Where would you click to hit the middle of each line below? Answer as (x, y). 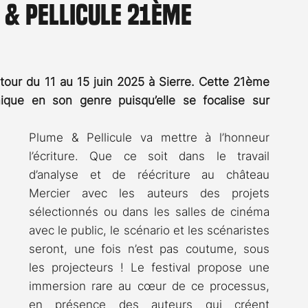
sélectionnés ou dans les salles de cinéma (149, 212)
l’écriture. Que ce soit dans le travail (149, 156)
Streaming (88, 42)
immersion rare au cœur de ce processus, (149, 286)
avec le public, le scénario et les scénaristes (149, 231)
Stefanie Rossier (185, 42)
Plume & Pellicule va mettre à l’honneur (149, 138)
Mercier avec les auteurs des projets (149, 194)
